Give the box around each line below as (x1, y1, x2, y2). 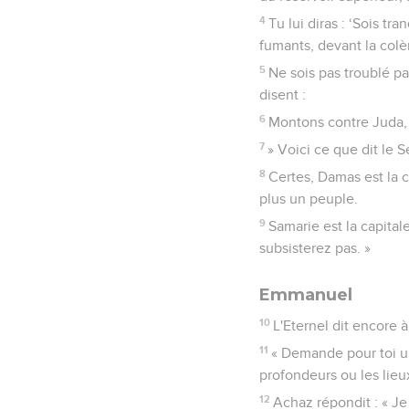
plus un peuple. (259, 191, 358, 206)
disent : (259, 87, 306, 102)
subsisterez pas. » (259, 240, 371, 256)
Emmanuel (259, 284, 352, 305)
